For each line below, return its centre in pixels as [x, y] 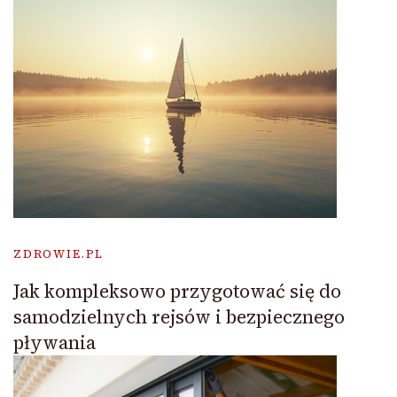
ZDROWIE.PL [59, 253]
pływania [54, 342]
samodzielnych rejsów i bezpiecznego [179, 316]
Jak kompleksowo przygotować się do [177, 291]
